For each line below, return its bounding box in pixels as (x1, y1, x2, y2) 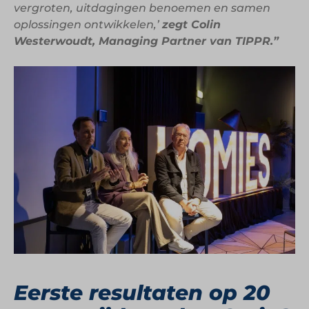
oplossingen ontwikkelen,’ (14, 17, 162, 31)
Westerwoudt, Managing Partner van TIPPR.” (14, 34, 279, 48)
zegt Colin (162, 17, 221, 31)
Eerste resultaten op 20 (14, 279, 270, 306)
